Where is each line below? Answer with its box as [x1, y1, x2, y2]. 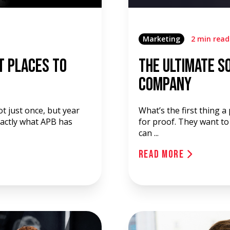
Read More [138, 148, 187, 161]
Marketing [142, 34, 180, 44]
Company [138, 74, 191, 96]
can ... [138, 127, 159, 139]
